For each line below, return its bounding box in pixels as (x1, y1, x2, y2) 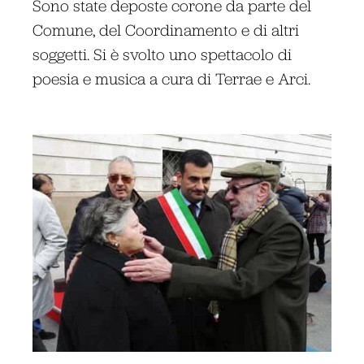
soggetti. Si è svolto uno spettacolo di (32, 44, 292, 63)
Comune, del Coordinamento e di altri (32, 19, 300, 39)
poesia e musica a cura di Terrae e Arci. (32, 68, 311, 88)
